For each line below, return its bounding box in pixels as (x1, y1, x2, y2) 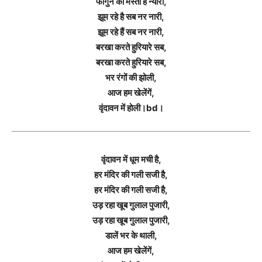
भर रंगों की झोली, (105, 72, 157, 83)
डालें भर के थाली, (105, 229, 157, 241)
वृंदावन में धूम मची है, (101, 153, 161, 165)
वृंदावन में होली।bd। (98, 102, 164, 113)
